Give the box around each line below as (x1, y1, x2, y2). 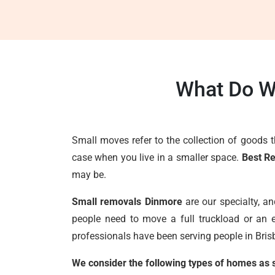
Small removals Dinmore (72, 196, 182, 207)
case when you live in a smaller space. (72, 152, 242, 163)
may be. (72, 169, 106, 180)
